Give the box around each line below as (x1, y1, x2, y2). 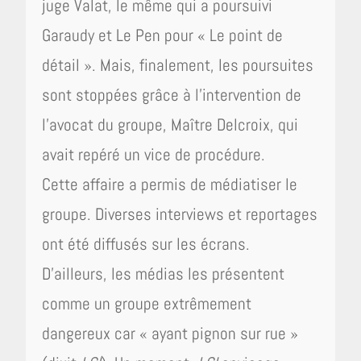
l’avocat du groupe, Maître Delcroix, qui (42, 113, 299, 135)
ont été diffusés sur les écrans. (42, 232, 251, 255)
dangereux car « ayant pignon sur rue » (42, 322, 299, 344)
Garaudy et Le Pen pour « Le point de (42, 23, 284, 46)
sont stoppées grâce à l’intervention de (42, 83, 302, 106)
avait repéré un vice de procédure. (42, 143, 266, 165)
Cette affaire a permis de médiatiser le (42, 172, 298, 195)
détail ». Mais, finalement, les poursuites (42, 53, 314, 76)
